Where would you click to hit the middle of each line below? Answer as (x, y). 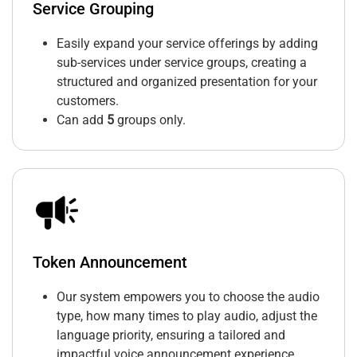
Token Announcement (110, 263)
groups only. (150, 120)
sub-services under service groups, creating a (182, 63)
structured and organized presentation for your (187, 82)
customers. (88, 101)
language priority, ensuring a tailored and (171, 335)
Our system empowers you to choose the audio (188, 297)
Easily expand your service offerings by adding (187, 44)
